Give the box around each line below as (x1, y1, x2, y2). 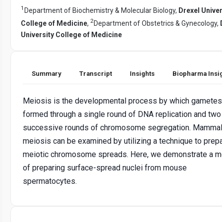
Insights (130, 69, 155, 77)
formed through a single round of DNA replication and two (23, 109, 221, 119)
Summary (32, 69, 61, 77)
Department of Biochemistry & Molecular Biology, (24, 6, 178, 14)
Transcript (79, 69, 112, 77)
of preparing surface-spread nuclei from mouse (23, 163, 187, 172)
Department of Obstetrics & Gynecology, (94, 19, 220, 27)
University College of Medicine (21, 30, 122, 39)
